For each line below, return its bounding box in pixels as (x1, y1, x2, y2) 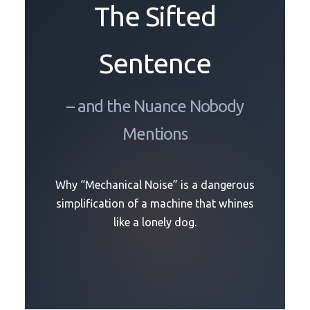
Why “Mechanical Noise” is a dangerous (55, 179, 255, 192)
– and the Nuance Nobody (66, 97, 244, 116)
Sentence (99, 48, 211, 80)
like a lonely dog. (113, 216, 197, 229)
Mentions (122, 125, 188, 144)
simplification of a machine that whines (56, 197, 254, 210)
